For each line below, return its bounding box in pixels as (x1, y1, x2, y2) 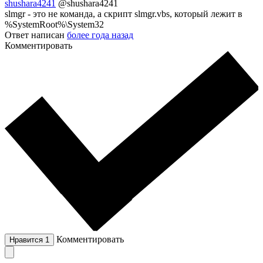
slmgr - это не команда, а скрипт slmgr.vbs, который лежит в (5, 9, 242, 19)
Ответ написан (5, 30, 67, 41)
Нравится (9, 235, 45, 245)
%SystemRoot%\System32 (5, 19, 104, 30)
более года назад (67, 30, 133, 41)
